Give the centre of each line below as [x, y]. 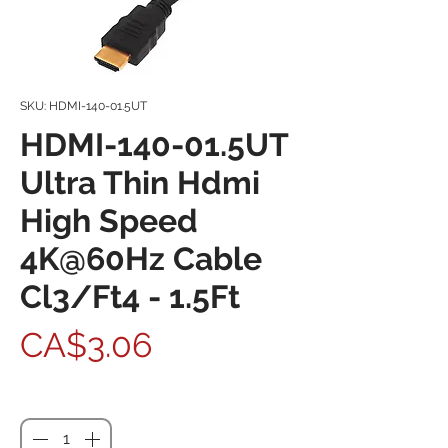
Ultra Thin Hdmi [140, 182]
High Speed [109, 220]
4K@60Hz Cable [141, 258]
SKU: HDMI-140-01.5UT [83, 106]
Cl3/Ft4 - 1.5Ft [130, 296]
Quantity [51, 399]
